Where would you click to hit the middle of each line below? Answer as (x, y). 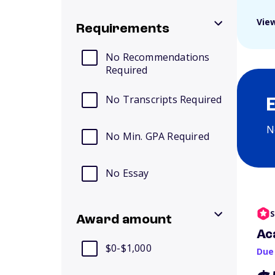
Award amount (124, 220)
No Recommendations (158, 57)
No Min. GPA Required (157, 136)
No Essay (127, 173)
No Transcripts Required (164, 99)
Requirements (123, 29)
